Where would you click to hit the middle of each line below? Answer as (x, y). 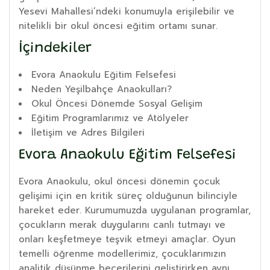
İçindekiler (55, 48)
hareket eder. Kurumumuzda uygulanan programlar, (135, 210)
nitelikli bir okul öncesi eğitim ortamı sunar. (118, 26)
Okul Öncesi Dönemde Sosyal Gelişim (117, 103)
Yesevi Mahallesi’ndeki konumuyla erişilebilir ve (127, 11)
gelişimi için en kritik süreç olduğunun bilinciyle (128, 196)
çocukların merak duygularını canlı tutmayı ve (122, 224)
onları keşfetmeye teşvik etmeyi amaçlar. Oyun (127, 239)
